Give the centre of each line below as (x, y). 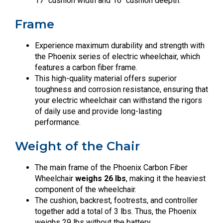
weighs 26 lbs (101, 178)
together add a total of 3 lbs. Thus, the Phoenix (116, 211)
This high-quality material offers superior (106, 78)
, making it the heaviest (166, 178)
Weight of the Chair (77, 146)
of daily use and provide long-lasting (98, 111)
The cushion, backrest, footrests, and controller (116, 200)
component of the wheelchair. (86, 189)
